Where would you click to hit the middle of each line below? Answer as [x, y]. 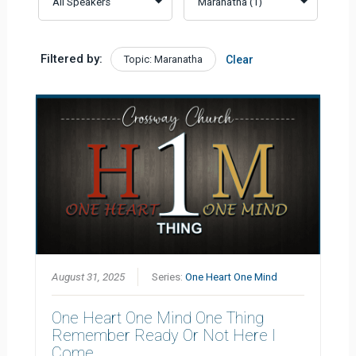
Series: [169, 276]
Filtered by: [72, 58]
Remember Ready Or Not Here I [164, 335]
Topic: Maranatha [164, 59]
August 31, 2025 [89, 276]
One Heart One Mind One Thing [158, 317]
